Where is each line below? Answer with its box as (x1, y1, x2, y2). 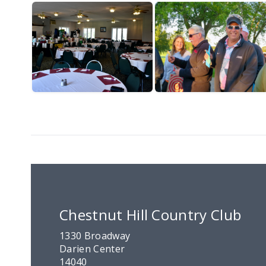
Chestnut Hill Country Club (59, 205, 242, 225)
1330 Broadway (59, 229, 131, 243)
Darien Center (59, 242, 125, 256)
